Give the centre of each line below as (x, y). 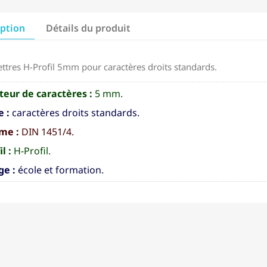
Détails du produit (89, 28)
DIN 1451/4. (46, 132)
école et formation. (60, 170)
